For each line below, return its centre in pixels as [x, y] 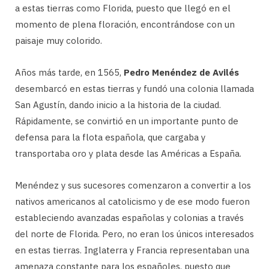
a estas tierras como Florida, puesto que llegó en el [123, 8]
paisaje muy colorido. [59, 41]
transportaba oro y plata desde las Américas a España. [128, 154]
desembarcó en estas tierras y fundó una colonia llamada [134, 89]
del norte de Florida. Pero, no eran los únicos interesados [134, 234]
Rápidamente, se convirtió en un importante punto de [127, 121]
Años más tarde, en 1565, [69, 73]
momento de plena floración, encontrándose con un [125, 25]
